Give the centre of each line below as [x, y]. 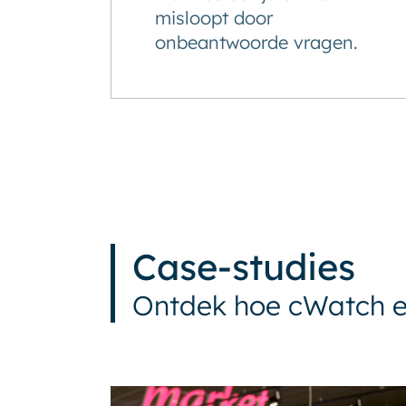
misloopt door [214, 18]
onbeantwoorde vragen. [256, 42]
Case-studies [244, 266]
